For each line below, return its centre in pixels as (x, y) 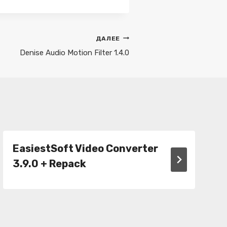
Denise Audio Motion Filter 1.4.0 (74, 53)
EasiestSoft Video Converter (86, 148)
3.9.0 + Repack (50, 163)
